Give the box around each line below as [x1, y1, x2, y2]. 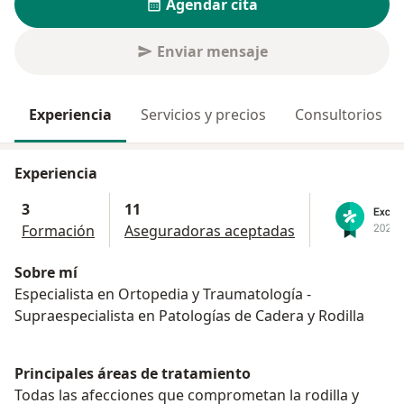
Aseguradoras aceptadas [124, 221, 295, 242]
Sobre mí [14, 262, 78, 283]
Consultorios [295, 105, 382, 124]
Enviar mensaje [156, 41, 268, 61]
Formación [22, 221, 95, 242]
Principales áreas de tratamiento [14, 363, 251, 384]
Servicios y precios [141, 105, 266, 124]
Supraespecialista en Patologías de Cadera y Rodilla [14, 306, 364, 326]
